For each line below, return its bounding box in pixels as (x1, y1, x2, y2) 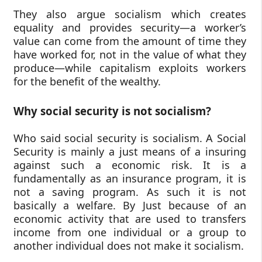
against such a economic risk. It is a (13, 158, 246, 173)
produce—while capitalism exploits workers (13, 60, 246, 75)
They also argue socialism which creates (13, 6, 246, 21)
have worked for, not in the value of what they (13, 47, 246, 61)
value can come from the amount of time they (13, 33, 246, 48)
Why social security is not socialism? (13, 104, 211, 119)
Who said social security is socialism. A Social (13, 131, 246, 146)
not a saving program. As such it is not (13, 185, 246, 199)
